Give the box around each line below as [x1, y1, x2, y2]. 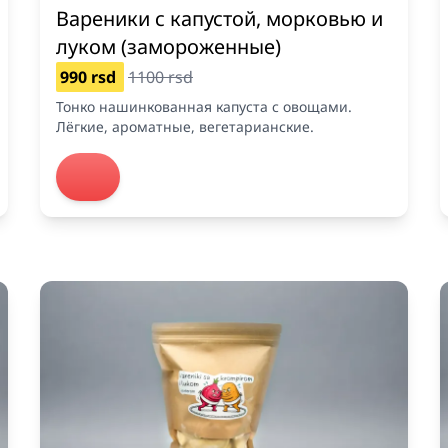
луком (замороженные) [56, 33, 281, 61]
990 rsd [60, 66, 120, 89]
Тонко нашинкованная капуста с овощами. [56, 97, 352, 117]
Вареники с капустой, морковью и [56, 5, 383, 33]
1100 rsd [128, 66, 193, 89]
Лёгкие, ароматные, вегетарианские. [56, 117, 314, 137]
